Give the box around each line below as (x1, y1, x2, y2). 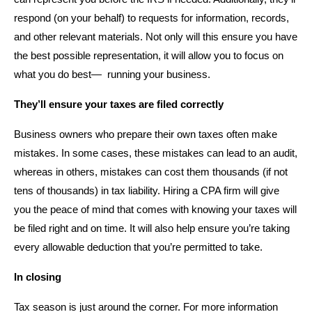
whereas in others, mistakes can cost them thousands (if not (14, 166, 288, 178)
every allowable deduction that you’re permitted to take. (14, 242, 263, 253)
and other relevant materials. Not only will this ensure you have (14, 31, 297, 42)
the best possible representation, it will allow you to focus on (14, 50, 283, 61)
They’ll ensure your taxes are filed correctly (14, 99, 224, 110)
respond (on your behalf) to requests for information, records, (14, 13, 289, 24)
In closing (14, 272, 61, 283)
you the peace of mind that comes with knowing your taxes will (14, 204, 297, 215)
